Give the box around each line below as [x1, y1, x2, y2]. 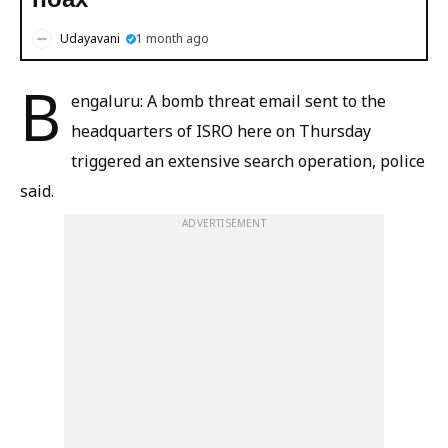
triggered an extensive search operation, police [71, 149, 425, 172]
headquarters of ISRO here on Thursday [71, 119, 371, 142]
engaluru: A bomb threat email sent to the [71, 89, 386, 112]
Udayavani [60, 29, 120, 47]
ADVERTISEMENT [182, 215, 266, 230]
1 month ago [136, 29, 209, 47]
